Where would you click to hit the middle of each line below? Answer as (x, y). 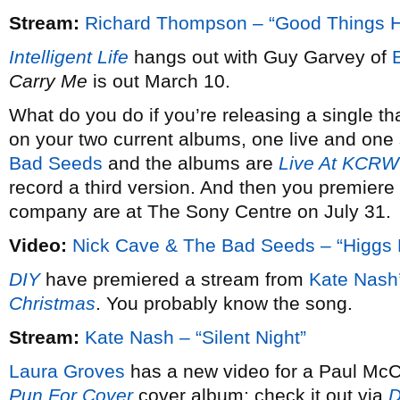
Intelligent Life (69, 57)
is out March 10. (159, 81)
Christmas (52, 303)
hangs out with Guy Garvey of (260, 57)
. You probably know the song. (224, 303)
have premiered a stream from (175, 279)
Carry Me (48, 81)
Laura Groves (67, 371)
